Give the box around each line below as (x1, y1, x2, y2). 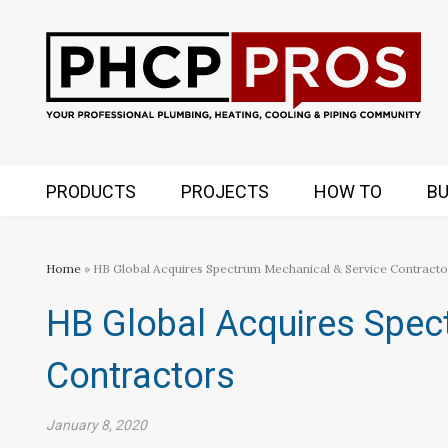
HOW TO (314, 181, 382, 202)
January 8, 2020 (46, 417, 147, 433)
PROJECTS (181, 181, 269, 202)
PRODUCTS (46, 181, 136, 202)
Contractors (46, 355, 235, 397)
